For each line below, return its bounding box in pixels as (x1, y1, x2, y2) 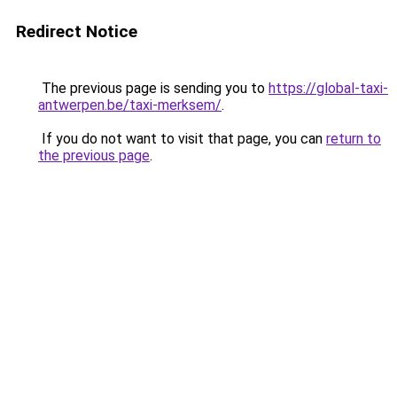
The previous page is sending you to (38, 80, 269, 97)
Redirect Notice (16, 21, 137, 42)
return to (326, 130, 381, 147)
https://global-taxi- (269, 80, 388, 97)
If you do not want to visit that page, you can (38, 130, 326, 147)
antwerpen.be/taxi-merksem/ (38, 97, 222, 113)
